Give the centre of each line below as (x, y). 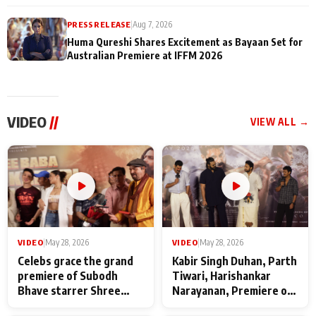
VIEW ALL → (280, 121)
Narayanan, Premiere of (232, 291)
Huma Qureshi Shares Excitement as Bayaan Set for (185, 41)
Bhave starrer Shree (69, 291)
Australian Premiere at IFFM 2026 (145, 55)
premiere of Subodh (68, 276)
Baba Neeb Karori (61, 305)
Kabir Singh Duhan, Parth (235, 261)
